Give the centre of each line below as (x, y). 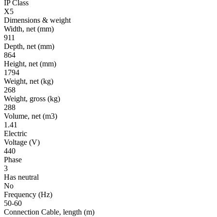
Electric (15, 133)
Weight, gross (26, 98)
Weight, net (22, 81)
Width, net (21, 29)
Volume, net (23, 116)
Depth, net (21, 46)
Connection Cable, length (44, 212)
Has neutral (21, 177)
